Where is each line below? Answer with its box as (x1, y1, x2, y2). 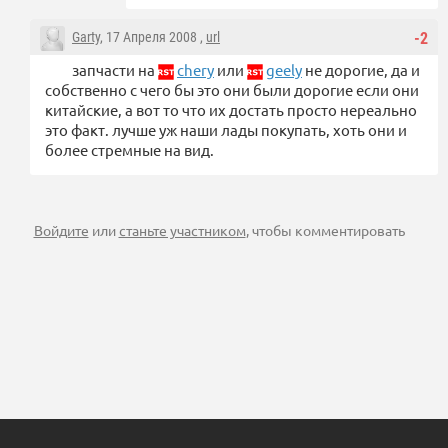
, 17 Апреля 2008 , (100, 29, 206, 46)
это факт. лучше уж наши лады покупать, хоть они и (45, 120, 407, 140)
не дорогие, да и (302, 60, 420, 80)
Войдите (33, 221, 89, 240)
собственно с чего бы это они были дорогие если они (45, 80, 419, 100)
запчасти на (72, 60, 158, 80)
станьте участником (118, 221, 246, 240)
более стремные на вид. (45, 140, 214, 160)
